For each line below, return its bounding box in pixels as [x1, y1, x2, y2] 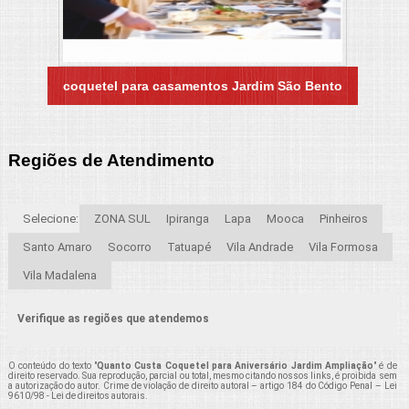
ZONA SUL [93, 212, 151, 226]
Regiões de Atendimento [7, 150, 215, 170]
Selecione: [22, 212, 79, 226]
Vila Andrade [225, 240, 293, 255]
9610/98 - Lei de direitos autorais [7, 391, 145, 402]
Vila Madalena [22, 268, 97, 283]
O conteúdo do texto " [7, 361, 98, 372]
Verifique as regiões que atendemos [16, 312, 209, 326]
